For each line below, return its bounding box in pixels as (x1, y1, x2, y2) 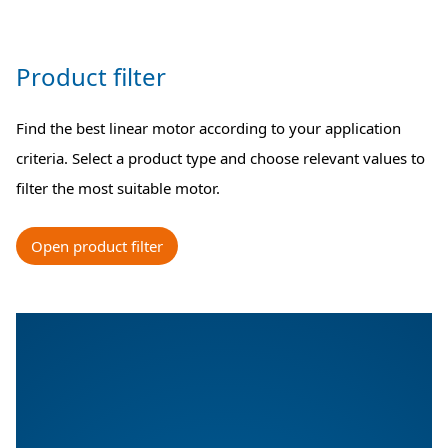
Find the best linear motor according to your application (16, 118, 401, 139)
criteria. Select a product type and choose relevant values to (16, 148, 425, 169)
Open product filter (31, 236, 163, 257)
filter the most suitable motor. (16, 178, 220, 199)
